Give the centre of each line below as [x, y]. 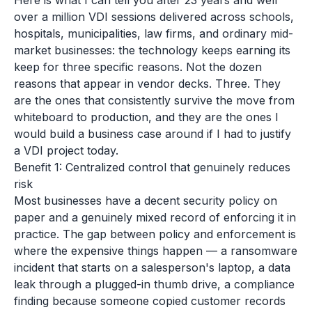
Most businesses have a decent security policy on [146, 201]
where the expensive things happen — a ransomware [156, 251]
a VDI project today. [66, 150]
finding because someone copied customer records [150, 301]
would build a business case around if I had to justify [153, 134]
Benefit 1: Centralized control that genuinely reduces [152, 167]
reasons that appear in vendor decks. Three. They [147, 84]
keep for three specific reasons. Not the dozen [138, 67]
